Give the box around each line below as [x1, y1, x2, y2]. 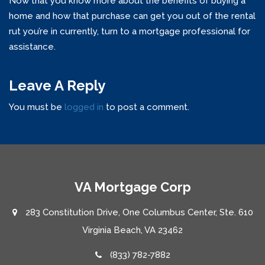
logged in [64, 102, 104, 113]
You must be [9, 102, 64, 113]
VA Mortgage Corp [74, 179, 191, 195]
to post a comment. [104, 102, 189, 113]
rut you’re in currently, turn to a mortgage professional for [9, 26, 250, 37]
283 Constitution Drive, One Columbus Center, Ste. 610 [22, 207, 253, 218]
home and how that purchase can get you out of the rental [9, 11, 256, 22]
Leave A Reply [9, 77, 105, 95]
